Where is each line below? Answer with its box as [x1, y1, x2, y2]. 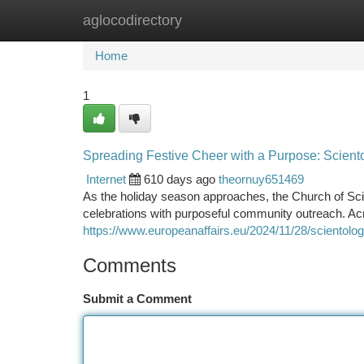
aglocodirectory [83, 12, 182, 28]
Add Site [280, 13, 325, 27]
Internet [86, 172, 126, 186]
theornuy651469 [219, 172, 304, 186]
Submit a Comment [83, 292, 192, 305]
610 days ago [144, 172, 215, 186]
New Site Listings [164, 13, 256, 27]
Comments [83, 254, 176, 276]
